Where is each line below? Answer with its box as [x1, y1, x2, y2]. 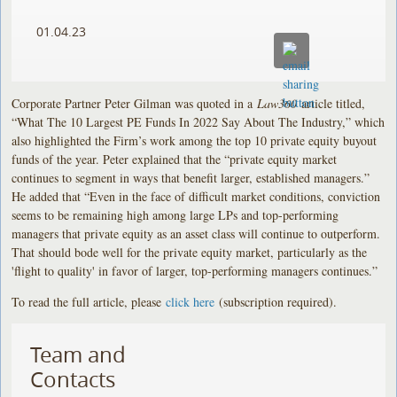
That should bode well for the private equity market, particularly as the [12, 243, 368, 261]
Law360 [257, 94, 302, 112]
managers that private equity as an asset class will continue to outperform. [12, 224, 381, 242]
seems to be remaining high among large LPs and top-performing [12, 206, 339, 223]
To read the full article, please [12, 292, 167, 310]
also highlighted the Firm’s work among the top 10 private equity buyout [12, 131, 378, 149]
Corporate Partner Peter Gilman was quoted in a [12, 94, 258, 112]
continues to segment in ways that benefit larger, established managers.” [12, 168, 370, 186]
